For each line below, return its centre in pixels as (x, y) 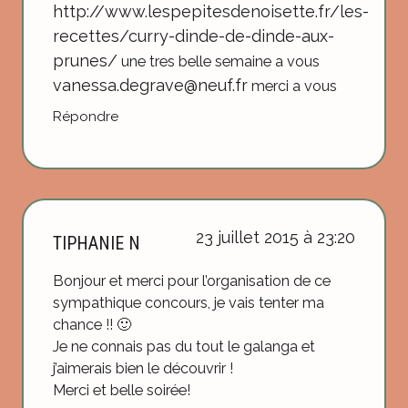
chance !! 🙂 (92, 324)
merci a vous (292, 87)
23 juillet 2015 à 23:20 (275, 238)
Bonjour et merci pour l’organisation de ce (192, 280)
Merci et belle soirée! (122, 390)
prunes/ (85, 61)
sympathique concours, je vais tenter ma (189, 302)
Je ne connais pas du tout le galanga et (184, 346)
